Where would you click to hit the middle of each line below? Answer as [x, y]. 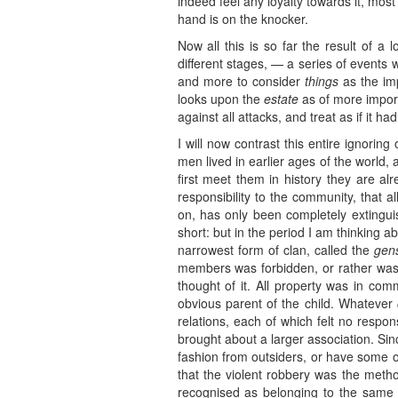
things [322, 81]
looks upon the [220, 99]
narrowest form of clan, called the [275, 250]
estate [281, 99]
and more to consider [241, 81]
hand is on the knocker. [243, 19]
